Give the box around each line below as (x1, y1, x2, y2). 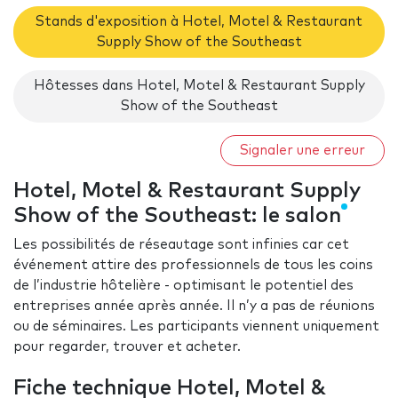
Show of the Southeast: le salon (13, 205, 341, 227)
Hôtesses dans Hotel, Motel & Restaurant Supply (33, 79, 365, 93)
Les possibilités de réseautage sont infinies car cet (13, 238, 349, 252)
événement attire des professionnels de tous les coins (13, 259, 373, 273)
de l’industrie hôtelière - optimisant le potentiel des (13, 279, 354, 293)
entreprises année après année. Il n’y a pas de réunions (13, 299, 375, 314)
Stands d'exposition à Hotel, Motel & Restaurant (36, 14, 362, 28)
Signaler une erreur (240, 143, 365, 157)
